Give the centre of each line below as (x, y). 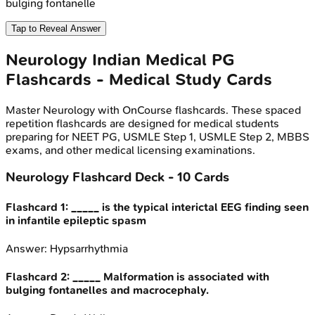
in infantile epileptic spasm (76, 220)
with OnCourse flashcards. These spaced (198, 110)
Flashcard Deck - (123, 178)
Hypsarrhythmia (89, 248)
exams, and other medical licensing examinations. (130, 150)
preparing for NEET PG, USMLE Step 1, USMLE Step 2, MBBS (157, 136)
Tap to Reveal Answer (56, 28)
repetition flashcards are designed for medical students (142, 123)
